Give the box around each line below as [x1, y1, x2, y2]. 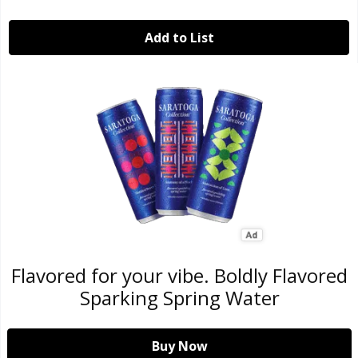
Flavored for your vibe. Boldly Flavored [11, 262, 348, 288]
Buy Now [151, 337, 208, 355]
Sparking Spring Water [79, 284, 280, 311]
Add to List [144, 29, 214, 46]
